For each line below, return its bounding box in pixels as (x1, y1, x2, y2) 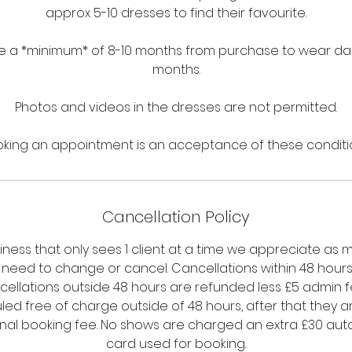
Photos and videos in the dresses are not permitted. (15, 98, 337, 116)
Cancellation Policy (102, 206, 250, 228)
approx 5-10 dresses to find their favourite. (46, 4, 306, 22)
